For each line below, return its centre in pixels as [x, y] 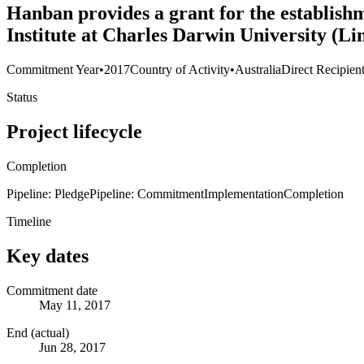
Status [22, 97]
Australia [258, 70]
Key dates [48, 256]
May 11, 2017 [75, 305]
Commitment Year [53, 70]
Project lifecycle [74, 131]
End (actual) [38, 332]
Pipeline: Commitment [147, 193]
